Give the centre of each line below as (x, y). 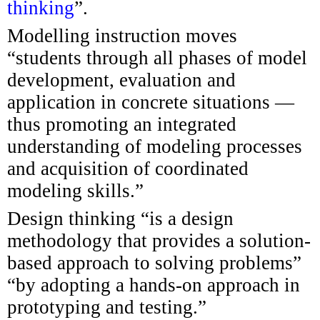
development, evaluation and (121, 80)
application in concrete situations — (151, 102)
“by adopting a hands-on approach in (154, 285)
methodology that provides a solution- (159, 240)
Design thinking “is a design (120, 218)
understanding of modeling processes (155, 146)
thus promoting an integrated (122, 124)
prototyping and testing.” (107, 307)
